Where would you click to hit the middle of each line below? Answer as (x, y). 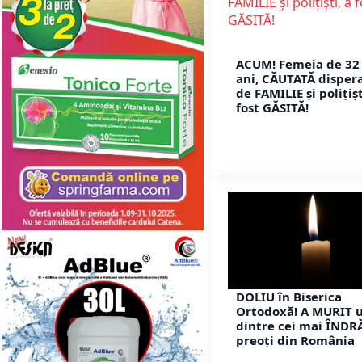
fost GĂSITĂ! (272, 107)
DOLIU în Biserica (289, 297)
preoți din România (295, 341)
